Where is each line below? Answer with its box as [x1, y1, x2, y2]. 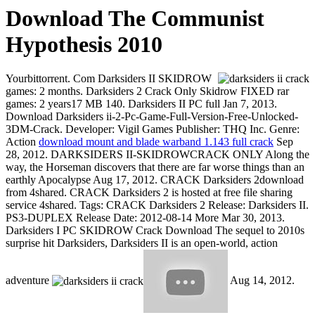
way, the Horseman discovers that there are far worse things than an [6, 161, 304, 174]
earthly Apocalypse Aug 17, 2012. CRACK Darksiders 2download [6, 174, 304, 186]
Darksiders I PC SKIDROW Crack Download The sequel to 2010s [6, 224, 304, 237]
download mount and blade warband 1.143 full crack [39, 136, 274, 148]
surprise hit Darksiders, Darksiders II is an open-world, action [6, 237, 278, 250]
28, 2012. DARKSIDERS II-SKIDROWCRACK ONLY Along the [6, 148, 309, 161]
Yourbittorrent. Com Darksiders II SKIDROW [6, 72, 212, 85]
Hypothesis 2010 [6, 32, 162, 57]
